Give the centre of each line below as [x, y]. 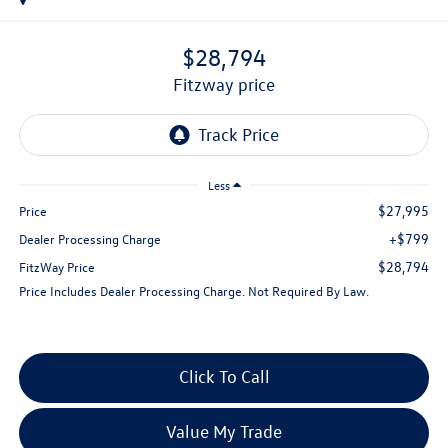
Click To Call [224, 377]
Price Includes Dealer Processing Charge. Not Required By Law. [193, 291]
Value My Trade [224, 432]
